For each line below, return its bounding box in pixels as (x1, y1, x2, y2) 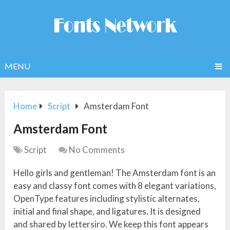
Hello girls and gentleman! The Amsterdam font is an (13, 167, 216, 179)
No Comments (69, 144, 125, 156)
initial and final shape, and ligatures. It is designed (13, 206, 201, 217)
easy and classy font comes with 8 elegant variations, (13, 180, 217, 191)
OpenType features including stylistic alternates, (13, 193, 200, 204)
